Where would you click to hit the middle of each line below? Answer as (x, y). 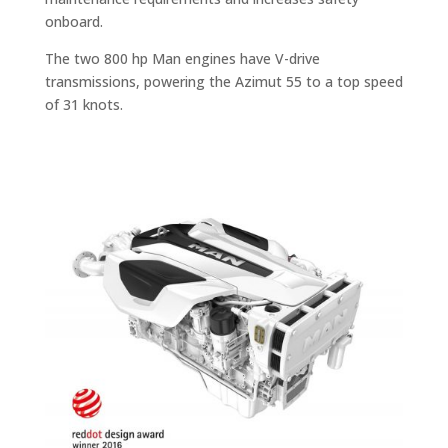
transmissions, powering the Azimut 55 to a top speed (223, 82)
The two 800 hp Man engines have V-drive (182, 59)
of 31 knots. (83, 105)
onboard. (73, 22)
